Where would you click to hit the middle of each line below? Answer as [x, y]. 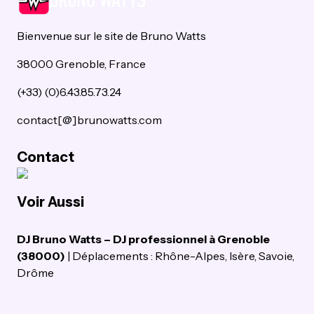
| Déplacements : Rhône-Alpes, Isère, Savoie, [180, 256]
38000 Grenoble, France [81, 64]
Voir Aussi [50, 202]
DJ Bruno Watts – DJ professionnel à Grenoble [143, 239]
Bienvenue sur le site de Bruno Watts [111, 36]
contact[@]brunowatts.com [89, 120]
